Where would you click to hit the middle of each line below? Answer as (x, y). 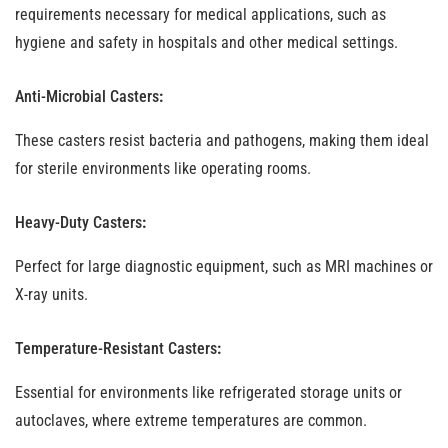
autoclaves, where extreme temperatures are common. (191, 420)
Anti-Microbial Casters (87, 96)
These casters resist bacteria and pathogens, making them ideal (222, 140)
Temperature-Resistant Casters (116, 348)
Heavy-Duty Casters (78, 222)
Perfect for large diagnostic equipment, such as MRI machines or (224, 266)
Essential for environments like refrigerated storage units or (208, 392)
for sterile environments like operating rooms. (163, 168)
